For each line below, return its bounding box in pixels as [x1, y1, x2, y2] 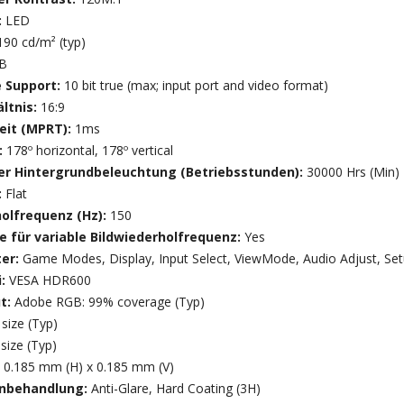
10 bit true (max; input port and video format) [63, 76, 328, 94]
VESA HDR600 [8, 271, 91, 289]
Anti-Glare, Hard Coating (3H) [90, 379, 261, 397]
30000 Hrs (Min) [306, 162, 399, 180]
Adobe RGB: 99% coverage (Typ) [14, 292, 205, 310]
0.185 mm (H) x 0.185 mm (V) [3, 357, 174, 375]
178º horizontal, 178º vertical [5, 141, 173, 159]
